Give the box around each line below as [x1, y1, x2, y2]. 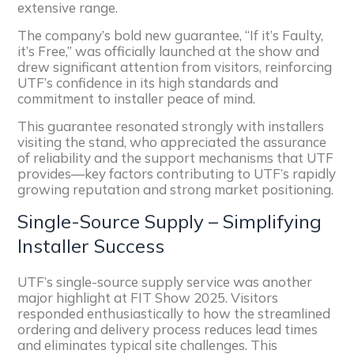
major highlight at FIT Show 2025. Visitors [17, 288, 279, 306]
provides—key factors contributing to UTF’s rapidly [17, 164, 337, 182]
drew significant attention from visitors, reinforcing [17, 58, 333, 75]
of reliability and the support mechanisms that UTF [17, 149, 334, 166]
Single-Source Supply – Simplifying [17, 209, 322, 233]
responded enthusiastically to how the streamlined [17, 304, 331, 322]
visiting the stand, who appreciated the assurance [17, 133, 327, 150]
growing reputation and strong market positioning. [17, 180, 334, 198]
